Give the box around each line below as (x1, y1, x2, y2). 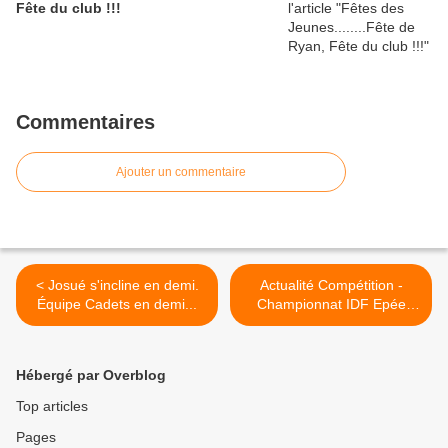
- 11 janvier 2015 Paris (259, 334, 403, 350)
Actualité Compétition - (259, 277, 403, 293)
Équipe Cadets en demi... (37, 296, 197, 312)
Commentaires (16, 111, 155, 133)
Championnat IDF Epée (256, 296, 406, 312)
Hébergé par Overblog (16, 367, 166, 383)
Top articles (16, 398, 88, 414)
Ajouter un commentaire (116, 165, 246, 179)
